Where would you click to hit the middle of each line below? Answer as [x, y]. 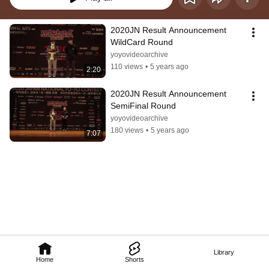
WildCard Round [142, 42]
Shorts [134, 259]
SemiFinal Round [143, 106]
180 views [127, 131]
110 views [127, 67]
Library [224, 252]
